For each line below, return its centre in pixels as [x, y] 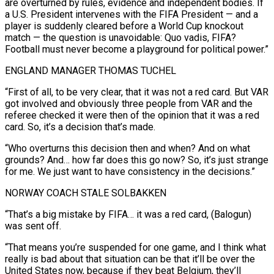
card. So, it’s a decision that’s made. [80, 127]
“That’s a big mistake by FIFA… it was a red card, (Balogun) [128, 214]
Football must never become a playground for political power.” [137, 49]
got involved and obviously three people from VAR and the [129, 103]
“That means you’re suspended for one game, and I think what [135, 247]
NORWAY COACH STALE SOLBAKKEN [86, 193]
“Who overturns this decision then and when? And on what [128, 148]
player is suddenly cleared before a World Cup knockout [124, 26]
